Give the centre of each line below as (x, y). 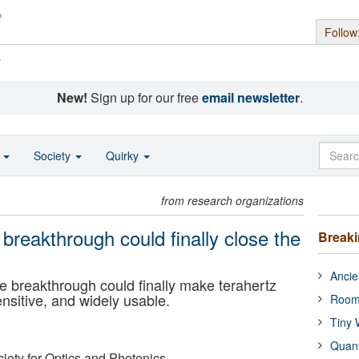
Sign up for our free (144, 97)
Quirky (124, 155)
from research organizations (233, 200)
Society (54, 155)
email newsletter (250, 97)
